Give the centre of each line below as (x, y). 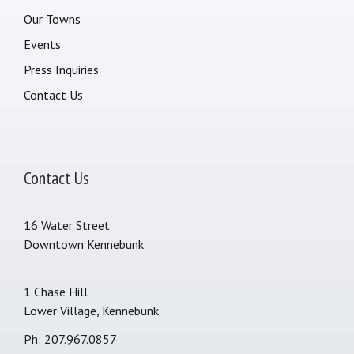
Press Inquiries (61, 69)
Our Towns (52, 19)
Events (42, 44)
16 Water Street (67, 225)
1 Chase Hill (56, 291)
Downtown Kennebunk (84, 244)
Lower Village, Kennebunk (91, 310)
